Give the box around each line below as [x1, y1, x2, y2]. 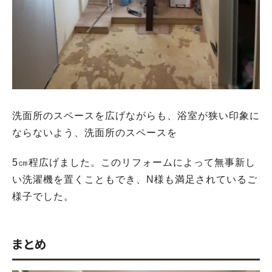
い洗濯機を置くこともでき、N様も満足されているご [12, 174, 257, 185]
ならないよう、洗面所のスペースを [12, 127, 177, 138]
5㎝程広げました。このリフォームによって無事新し [12, 157, 256, 168]
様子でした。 [12, 191, 74, 202]
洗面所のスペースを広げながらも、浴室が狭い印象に [12, 110, 260, 121]
